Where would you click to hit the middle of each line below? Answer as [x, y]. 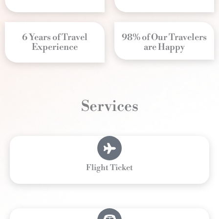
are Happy [164, 47]
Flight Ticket [109, 168]
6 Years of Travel [55, 38]
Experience [55, 47]
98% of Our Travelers [164, 38]
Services [109, 107]
